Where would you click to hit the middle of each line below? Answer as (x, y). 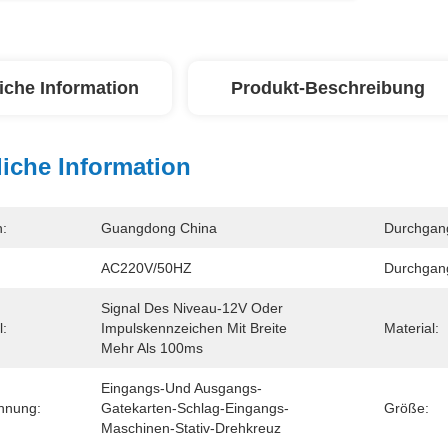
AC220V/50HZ (146, 268)
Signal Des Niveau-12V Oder (192, 308)
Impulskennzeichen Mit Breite (194, 328)
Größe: (406, 408)
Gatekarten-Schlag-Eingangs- (195, 408)
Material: (411, 328)
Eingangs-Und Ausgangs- (181, 388)
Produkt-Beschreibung (328, 88)
